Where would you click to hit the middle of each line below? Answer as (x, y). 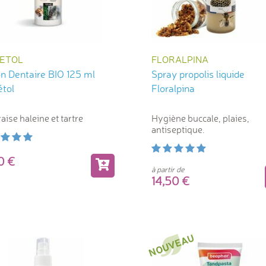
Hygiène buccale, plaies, (200, 118)
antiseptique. (178, 130)
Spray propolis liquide (198, 74)
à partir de (168, 170)
